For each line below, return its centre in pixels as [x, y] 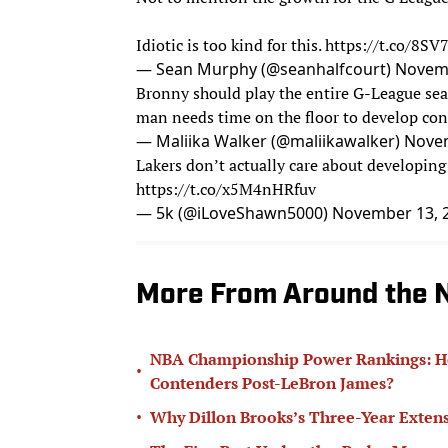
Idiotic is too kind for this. [230, 44]
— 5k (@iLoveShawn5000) [234, 212]
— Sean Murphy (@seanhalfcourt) [265, 68]
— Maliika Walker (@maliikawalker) [270, 140]
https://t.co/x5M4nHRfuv [226, 188]
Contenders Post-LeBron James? [272, 382]
